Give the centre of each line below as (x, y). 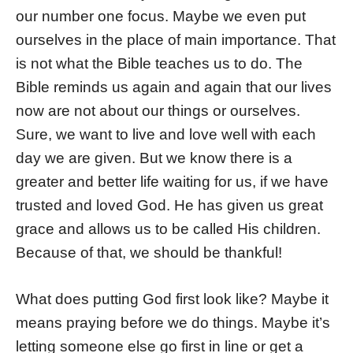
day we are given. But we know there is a (154, 158)
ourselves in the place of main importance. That (176, 40)
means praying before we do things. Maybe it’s (173, 322)
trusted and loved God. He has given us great (169, 206)
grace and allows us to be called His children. (168, 229)
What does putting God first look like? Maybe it (172, 299)
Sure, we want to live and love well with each (166, 135)
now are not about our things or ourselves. (158, 111)
